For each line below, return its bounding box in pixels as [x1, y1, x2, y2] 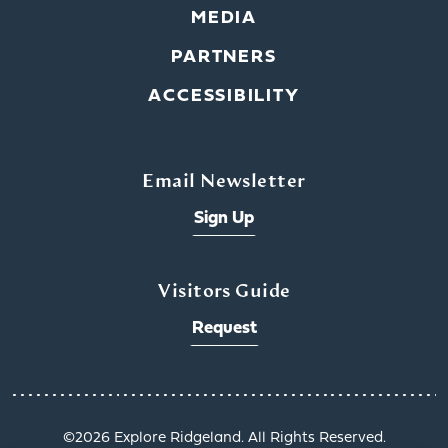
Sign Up [194, 210, 254, 228]
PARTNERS [171, 49, 277, 67]
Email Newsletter [142, 173, 306, 193]
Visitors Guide [157, 283, 291, 303]
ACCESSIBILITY [148, 88, 300, 106]
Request [191, 320, 257, 338]
